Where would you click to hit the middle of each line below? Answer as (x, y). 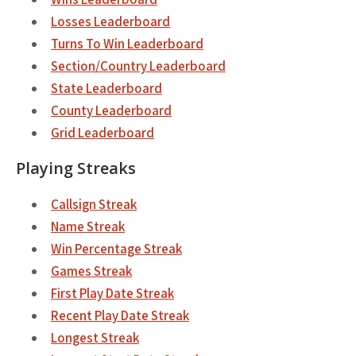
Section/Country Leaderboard (138, 66)
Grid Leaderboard (103, 133)
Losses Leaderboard (110, 21)
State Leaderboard (106, 88)
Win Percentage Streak (116, 249)
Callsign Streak (94, 204)
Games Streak (91, 271)
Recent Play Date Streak (120, 315)
